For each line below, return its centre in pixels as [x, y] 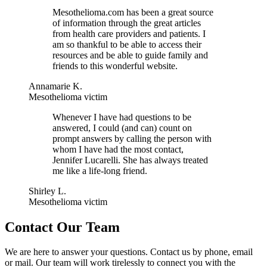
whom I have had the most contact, [118, 149]
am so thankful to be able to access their [127, 44]
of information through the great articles [127, 23]
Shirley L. [47, 191]
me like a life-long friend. [100, 170]
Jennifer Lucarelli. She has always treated [130, 160]
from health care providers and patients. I [129, 33]
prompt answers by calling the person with [132, 138]
